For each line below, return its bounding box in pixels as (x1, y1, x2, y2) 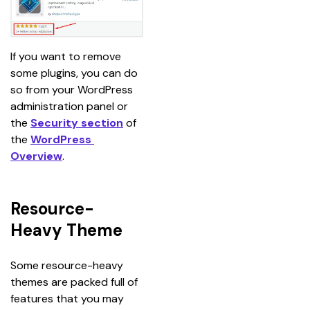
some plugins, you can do (10, 65, 140, 80)
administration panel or (10, 98, 131, 113)
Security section (30, 115, 123, 130)
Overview (10, 148, 62, 163)
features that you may (10, 291, 127, 306)
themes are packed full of (10, 274, 140, 289)
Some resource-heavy (10, 257, 126, 273)
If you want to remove (10, 48, 124, 64)
